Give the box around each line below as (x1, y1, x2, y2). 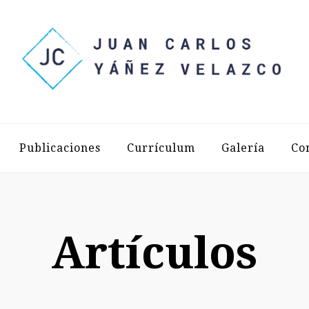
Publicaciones (19, 141, 101, 154)
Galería (221, 141, 265, 154)
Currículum (126, 141, 195, 154)
